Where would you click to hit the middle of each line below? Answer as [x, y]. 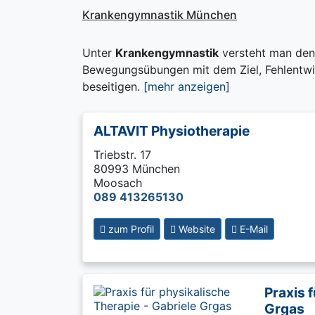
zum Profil [130, 229]
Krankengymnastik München [160, 15]
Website [195, 229]
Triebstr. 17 [122, 155]
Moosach [118, 183]
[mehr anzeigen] [187, 86]
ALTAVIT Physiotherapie [172, 131]
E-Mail [252, 229]
